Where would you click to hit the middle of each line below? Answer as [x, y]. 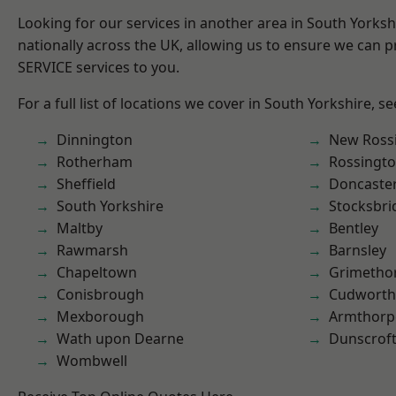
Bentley [354, 228]
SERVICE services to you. [99, 67]
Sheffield [86, 184]
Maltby [80, 228]
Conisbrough [100, 294]
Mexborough [100, 316]
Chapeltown [97, 272]
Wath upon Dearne [120, 339]
